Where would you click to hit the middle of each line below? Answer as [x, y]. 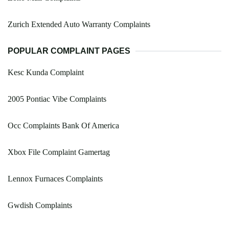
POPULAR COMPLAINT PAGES [69, 51]
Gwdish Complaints [40, 205]
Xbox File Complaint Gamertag [59, 152]
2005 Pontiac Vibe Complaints [57, 99]
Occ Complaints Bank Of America [63, 126]
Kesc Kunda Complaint [46, 73]
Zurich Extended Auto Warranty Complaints [79, 25]
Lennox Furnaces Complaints [55, 179]
